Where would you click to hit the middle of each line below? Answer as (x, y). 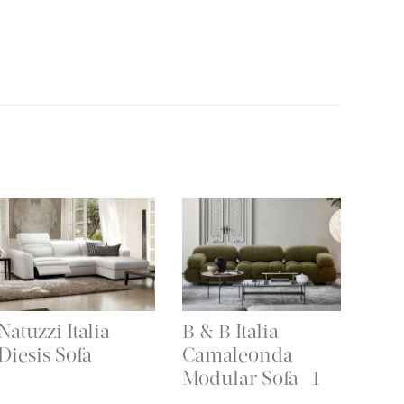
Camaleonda (238, 355)
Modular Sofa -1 (252, 379)
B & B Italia (231, 332)
